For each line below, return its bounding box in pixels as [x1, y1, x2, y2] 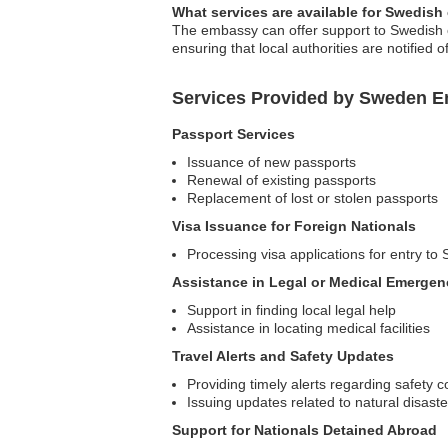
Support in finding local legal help [187, 302, 396, 318]
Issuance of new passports [187, 154, 356, 170]
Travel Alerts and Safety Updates [172, 348, 394, 364]
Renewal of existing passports [187, 172, 376, 188]
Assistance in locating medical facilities [187, 320, 430, 336]
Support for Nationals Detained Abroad [172, 422, 437, 438]
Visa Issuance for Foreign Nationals [172, 218, 416, 234]
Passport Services [172, 126, 295, 142]
